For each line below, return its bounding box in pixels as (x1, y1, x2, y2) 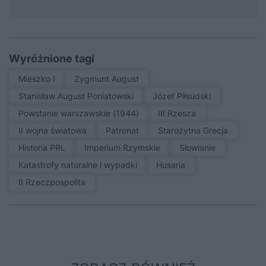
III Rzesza (160, 107, 196, 118)
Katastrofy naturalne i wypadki (24, 159, 137, 170)
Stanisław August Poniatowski (24, 90, 134, 101)
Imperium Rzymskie (87, 142, 160, 153)
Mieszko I (26, 73, 55, 84)
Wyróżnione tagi (9, 52, 94, 65)
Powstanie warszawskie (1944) (24, 107, 139, 118)
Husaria (162, 159, 185, 170)
